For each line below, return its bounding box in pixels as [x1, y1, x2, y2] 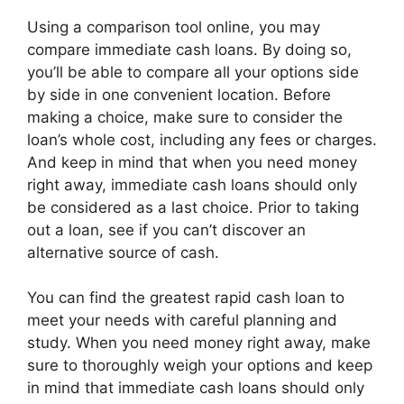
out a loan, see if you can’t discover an [27, 220, 306, 239]
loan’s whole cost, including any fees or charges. [27, 130, 377, 149]
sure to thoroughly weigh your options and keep [27, 356, 372, 374]
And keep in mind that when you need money [27, 152, 357, 171]
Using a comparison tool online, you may [27, 17, 320, 36]
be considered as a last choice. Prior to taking [27, 197, 359, 216]
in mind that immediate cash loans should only [27, 379, 364, 397]
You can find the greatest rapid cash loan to [27, 289, 344, 307]
